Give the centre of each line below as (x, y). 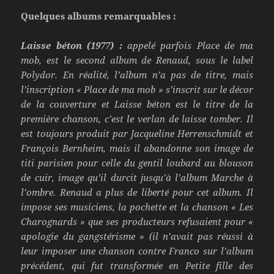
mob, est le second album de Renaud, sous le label (137, 60)
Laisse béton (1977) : (72, 45)
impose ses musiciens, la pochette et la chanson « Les (137, 206)
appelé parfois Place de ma (187, 45)
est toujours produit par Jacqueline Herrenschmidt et (137, 133)
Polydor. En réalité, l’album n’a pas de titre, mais (137, 74)
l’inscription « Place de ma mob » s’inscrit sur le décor (137, 89)
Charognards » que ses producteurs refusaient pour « (137, 221)
